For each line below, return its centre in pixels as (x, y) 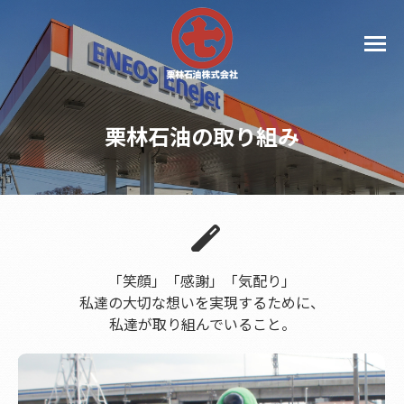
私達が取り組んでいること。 (202, 324)
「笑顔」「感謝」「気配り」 (202, 280)
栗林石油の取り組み (202, 136)
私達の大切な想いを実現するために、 (202, 302)
